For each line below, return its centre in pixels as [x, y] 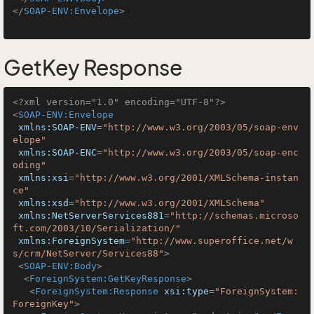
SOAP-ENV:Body [60, 266]
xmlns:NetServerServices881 [91, 216]
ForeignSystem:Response [97, 291]
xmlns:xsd [43, 203]
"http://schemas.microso [234, 216]
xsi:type [186, 291]
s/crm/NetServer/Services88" [88, 253]
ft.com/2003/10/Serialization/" [97, 228]
